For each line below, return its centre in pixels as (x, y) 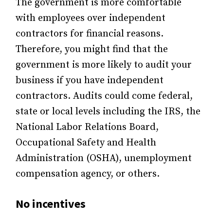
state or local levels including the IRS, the (108, 111)
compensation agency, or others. (88, 174)
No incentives (51, 203)
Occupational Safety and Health (86, 143)
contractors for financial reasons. (90, 34)
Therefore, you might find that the (92, 49)
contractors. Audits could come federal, (104, 96)
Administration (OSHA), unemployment (104, 158)
